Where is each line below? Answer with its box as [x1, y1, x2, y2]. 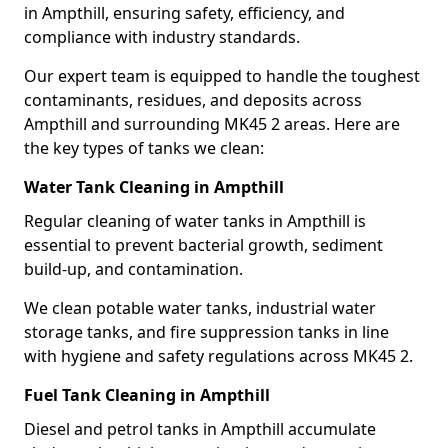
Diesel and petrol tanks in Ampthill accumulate [24, 418, 376, 440]
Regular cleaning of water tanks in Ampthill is [24, 210, 366, 232]
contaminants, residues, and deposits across [24, 89, 362, 111]
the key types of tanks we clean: [24, 137, 264, 159]
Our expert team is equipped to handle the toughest [24, 65, 420, 87]
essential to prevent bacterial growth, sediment [24, 234, 383, 256]
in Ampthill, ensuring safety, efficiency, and [24, 2, 345, 24]
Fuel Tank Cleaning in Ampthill [24, 384, 270, 406]
